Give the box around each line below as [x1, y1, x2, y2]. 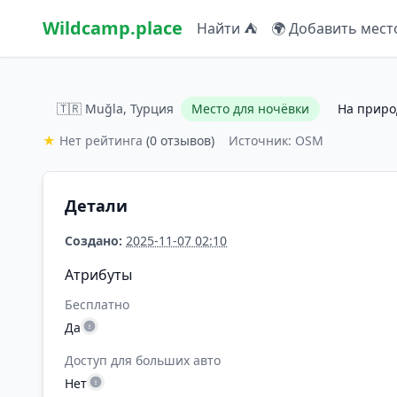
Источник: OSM [229, 132, 323, 149]
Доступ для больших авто [65, 352, 221, 369]
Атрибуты [65, 265, 132, 284]
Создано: [65, 232, 122, 249]
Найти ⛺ [197, 19, 257, 38]
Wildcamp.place [43, 16, 183, 40]
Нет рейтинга [59, 132, 143, 149]
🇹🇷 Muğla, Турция [57, 100, 174, 117]
